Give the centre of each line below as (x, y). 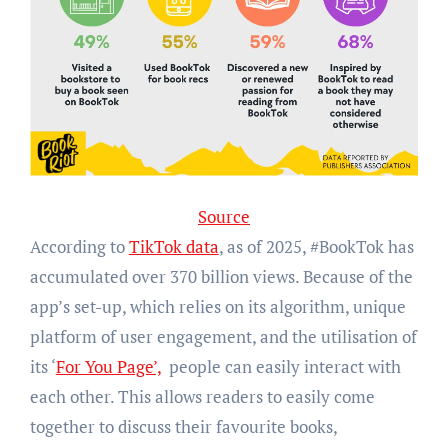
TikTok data (173, 246)
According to (79, 246)
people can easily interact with (282, 366)
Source (224, 216)
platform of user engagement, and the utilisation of (223, 336)
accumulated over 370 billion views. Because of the (221, 276)
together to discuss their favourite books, (183, 426)
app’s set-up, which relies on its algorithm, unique (217, 306)
